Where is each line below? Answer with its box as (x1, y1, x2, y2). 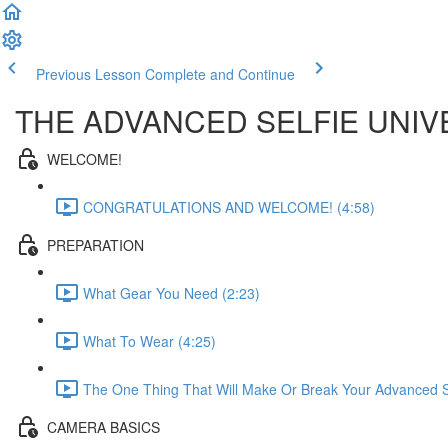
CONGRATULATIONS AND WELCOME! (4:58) (83, 196, 375, 217)
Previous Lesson (36, 64, 141, 84)
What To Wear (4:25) (83, 330, 216, 351)
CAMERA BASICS (47, 416, 160, 437)
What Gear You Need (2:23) (83, 282, 260, 303)
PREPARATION (47, 234, 144, 255)
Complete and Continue (145, 64, 295, 84)
